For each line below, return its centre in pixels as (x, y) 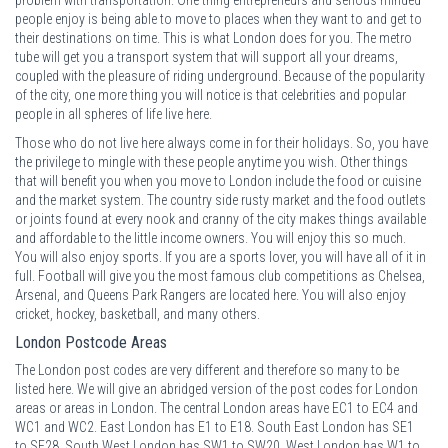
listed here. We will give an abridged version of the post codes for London (216, 388)
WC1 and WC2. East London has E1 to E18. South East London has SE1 (214, 426)
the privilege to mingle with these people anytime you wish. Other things (211, 161)
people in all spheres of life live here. (113, 113)
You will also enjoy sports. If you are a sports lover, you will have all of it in (220, 256)
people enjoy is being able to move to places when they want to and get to (218, 18)
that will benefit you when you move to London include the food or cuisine (218, 180)
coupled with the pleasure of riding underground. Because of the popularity (220, 75)
